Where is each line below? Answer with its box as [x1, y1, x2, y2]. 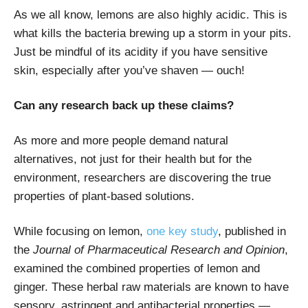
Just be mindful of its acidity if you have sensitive [14, 45, 267, 58]
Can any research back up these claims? [14, 98, 234, 112]
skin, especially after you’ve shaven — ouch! [14, 63, 245, 77]
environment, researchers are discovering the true [14, 170, 271, 184]
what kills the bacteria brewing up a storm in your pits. [14, 26, 291, 40]
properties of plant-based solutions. [14, 189, 195, 203]
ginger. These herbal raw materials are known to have [14, 280, 289, 294]
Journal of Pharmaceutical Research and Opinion [33, 243, 285, 256]
